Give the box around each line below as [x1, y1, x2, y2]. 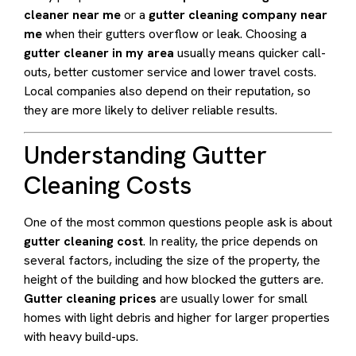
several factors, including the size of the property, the [24, 251, 320, 269]
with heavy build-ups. [24, 327, 138, 345]
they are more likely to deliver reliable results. [24, 102, 277, 119]
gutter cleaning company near [149, 6, 327, 24]
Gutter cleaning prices [24, 289, 157, 307]
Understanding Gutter [24, 137, 267, 172]
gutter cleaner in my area [24, 44, 174, 62]
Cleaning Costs [24, 168, 192, 202]
